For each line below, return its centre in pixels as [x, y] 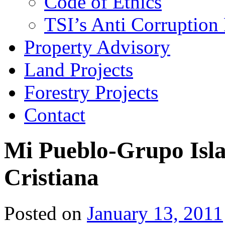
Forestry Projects [91, 92]
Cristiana [51, 178]
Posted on [43, 213]
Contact [55, 115]
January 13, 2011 [155, 213]
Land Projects [79, 70]
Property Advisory [97, 47]
